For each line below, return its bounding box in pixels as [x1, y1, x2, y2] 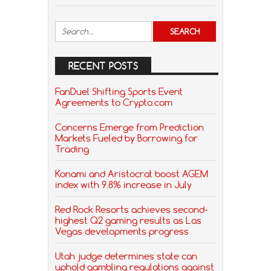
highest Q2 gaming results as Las [55, 214, 201, 227]
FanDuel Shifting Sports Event [55, 85, 183, 98]
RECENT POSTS [68, 60, 138, 73]
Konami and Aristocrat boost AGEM [55, 168, 208, 180]
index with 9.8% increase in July [55, 178, 192, 191]
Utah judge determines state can [55, 250, 197, 263]
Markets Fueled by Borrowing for [55, 132, 198, 145]
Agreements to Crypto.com [55, 96, 172, 109]
